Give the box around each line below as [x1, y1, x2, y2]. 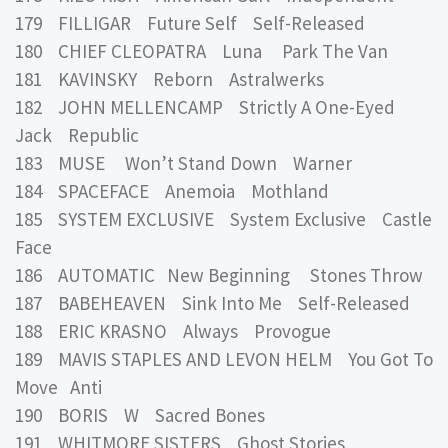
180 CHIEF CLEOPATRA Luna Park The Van [15, 38, 388, 63]
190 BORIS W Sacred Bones [15, 402, 265, 427]
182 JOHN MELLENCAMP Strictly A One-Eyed [15, 94, 395, 119]
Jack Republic [15, 122, 139, 147]
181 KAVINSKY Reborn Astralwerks [15, 66, 324, 91]
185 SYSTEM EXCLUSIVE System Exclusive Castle [15, 206, 432, 231]
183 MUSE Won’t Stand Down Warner [15, 150, 352, 175]
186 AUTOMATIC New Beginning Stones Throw [15, 262, 423, 287]
